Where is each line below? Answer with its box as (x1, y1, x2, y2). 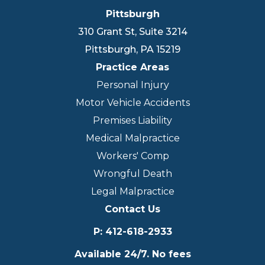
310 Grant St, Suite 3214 (77, 26, 188, 38)
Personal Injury (96, 79, 169, 91)
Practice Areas (96, 62, 169, 73)
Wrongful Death (93, 168, 172, 180)
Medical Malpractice (85, 132, 180, 144)
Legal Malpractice (91, 186, 174, 198)
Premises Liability (93, 115, 172, 127)
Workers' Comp (96, 150, 169, 162)
